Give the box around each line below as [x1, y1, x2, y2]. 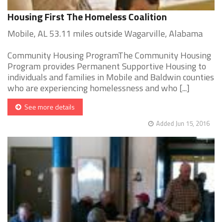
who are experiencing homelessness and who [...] [7, 81, 190, 95]
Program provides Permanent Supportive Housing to [7, 59, 206, 73]
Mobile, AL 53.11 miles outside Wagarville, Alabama [7, 27, 203, 41]
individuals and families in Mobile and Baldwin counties [7, 70, 214, 84]
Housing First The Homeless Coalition [7, 9, 167, 25]
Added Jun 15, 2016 [156, 118, 210, 129]
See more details [21, 102, 75, 112]
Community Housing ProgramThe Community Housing [7, 49, 211, 62]
